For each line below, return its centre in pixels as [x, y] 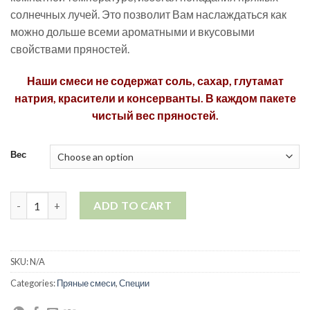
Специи [134, 283]
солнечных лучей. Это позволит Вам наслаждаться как [148, 15]
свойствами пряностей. [70, 49]
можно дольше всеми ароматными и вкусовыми [133, 32]
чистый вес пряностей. [155, 116]
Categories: [34, 283]
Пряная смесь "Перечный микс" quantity [108, 199]
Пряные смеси [86, 283]
